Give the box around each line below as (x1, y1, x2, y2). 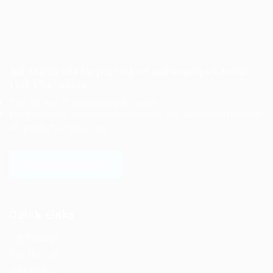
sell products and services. (9, 122, 110, 132)
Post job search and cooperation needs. (9, 97, 160, 107)
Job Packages (9, 233, 63, 243)
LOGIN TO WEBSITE (23, 160, 108, 169)
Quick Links (9, 208, 76, 221)
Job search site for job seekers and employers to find (9, 67, 251, 77)
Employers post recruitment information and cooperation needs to (9, 110, 264, 119)
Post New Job (9, 249, 62, 259)
